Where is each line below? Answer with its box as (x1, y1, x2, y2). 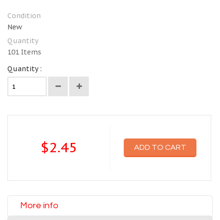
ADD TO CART (134, 143, 186, 151)
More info (20, 201, 58, 210)
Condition (7, 11, 41, 20)
